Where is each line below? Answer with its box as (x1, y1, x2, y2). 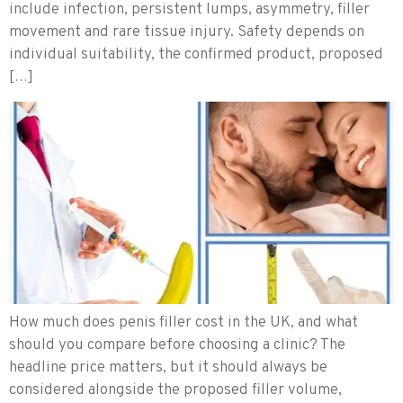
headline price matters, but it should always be (9, 357, 327, 378)
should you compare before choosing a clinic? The (9, 335, 345, 355)
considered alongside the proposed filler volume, (9, 380, 342, 400)
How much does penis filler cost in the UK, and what (9, 312, 358, 333)
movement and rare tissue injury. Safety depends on (9, 22, 364, 42)
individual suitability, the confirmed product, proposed (9, 44, 383, 65)
